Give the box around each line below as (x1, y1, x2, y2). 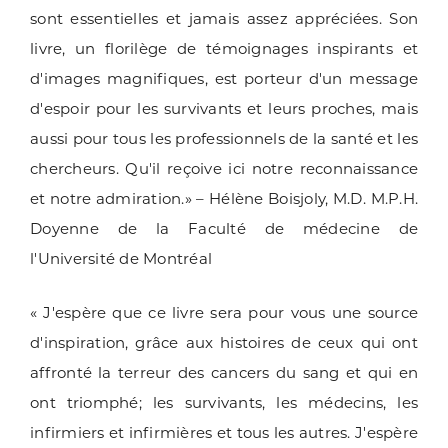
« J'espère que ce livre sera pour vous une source (30, 303, 418, 323)
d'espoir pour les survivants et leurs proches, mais (30, 99, 418, 119)
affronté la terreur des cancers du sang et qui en (30, 363, 418, 383)
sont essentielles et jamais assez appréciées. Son (30, 9, 418, 29)
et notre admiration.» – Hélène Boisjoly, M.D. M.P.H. (30, 189, 418, 209)
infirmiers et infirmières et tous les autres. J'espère (30, 423, 418, 443)
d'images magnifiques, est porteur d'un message (30, 69, 418, 89)
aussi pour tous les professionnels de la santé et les (30, 129, 418, 149)
